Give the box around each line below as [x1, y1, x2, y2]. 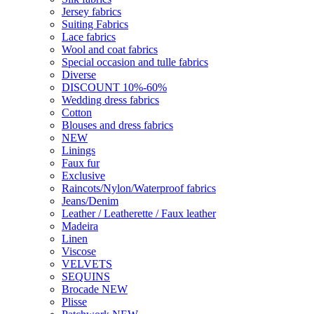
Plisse [62, 296, 87, 308]
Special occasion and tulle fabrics [62, 56, 208, 68]
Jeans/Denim [62, 195, 118, 207]
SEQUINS [62, 271, 110, 282]
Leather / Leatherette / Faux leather [62, 207, 216, 219]
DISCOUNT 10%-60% [62, 81, 167, 93]
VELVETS [62, 258, 112, 270]
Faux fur [62, 157, 100, 169]
